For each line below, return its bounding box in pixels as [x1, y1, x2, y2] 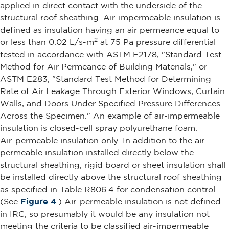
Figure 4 [20, 197, 56, 207]
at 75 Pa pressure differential [98, 37, 216, 47]
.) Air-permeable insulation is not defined [56, 197, 221, 207]
